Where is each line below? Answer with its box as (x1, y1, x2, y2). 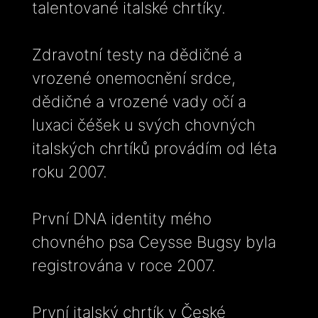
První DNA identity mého (32, 208, 212, 228)
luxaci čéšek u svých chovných (32, 114, 256, 134)
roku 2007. (32, 161, 107, 181)
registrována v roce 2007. (32, 255, 216, 275)
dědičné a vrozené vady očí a (32, 91, 246, 111)
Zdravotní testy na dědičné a (32, 44, 242, 64)
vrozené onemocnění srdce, (32, 67, 236, 87)
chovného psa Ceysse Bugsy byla (32, 231, 276, 251)
